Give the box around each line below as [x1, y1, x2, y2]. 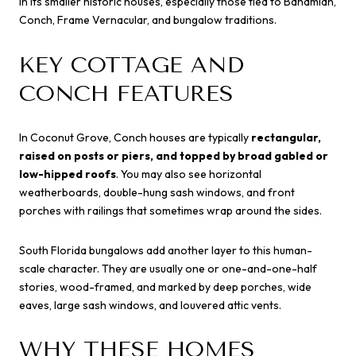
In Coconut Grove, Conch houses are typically [19, 130, 251, 145]
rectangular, [251, 130, 321, 145]
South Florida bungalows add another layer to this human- [19, 242, 312, 257]
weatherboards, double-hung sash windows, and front [19, 185, 295, 200]
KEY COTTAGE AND [19, 51, 244, 78]
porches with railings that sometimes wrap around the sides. [19, 203, 322, 219]
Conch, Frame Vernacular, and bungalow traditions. [19, 12, 277, 27]
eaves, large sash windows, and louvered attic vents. [19, 297, 281, 312]
